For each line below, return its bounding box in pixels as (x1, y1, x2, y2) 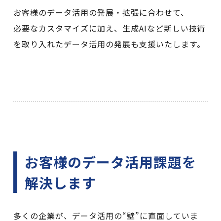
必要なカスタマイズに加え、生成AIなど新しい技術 (13, 22, 206, 34)
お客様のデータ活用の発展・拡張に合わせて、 (13, 6, 189, 18)
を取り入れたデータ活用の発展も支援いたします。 (13, 37, 205, 50)
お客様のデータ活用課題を (24, 151, 196, 172)
